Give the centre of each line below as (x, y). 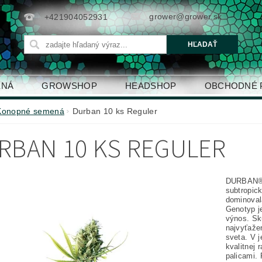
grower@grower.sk (186, 16)
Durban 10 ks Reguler (115, 111)
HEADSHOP (151, 86)
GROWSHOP (70, 86)
